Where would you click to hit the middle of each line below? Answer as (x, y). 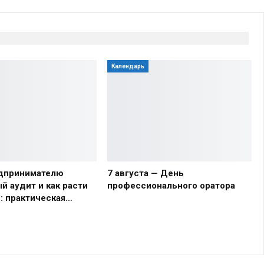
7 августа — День (145, 173)
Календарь (128, 67)
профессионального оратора (171, 185)
